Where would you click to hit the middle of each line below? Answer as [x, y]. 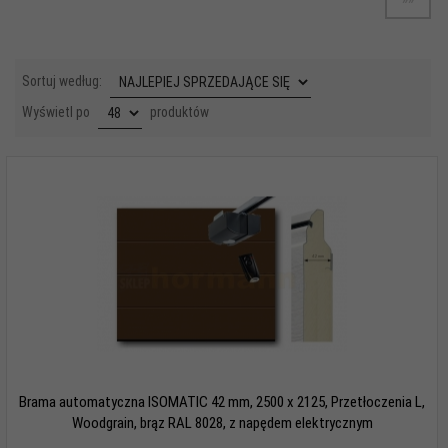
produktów [178, 111]
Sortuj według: [63, 80]
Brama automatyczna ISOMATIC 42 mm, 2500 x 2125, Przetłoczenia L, [222, 401]
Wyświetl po [57, 111]
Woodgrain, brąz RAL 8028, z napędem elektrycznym [222, 422]
